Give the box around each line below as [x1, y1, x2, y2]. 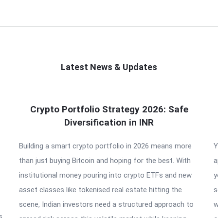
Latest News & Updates [61, 62, 157, 72]
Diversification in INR [64, 117, 154, 128]
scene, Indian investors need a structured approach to [19, 200, 194, 209]
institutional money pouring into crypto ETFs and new [19, 171, 192, 180]
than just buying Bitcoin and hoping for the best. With [19, 156, 191, 165]
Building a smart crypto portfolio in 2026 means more [19, 142, 192, 150]
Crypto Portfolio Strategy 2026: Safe [30, 104, 188, 115]
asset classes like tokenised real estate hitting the [19, 185, 182, 194]
